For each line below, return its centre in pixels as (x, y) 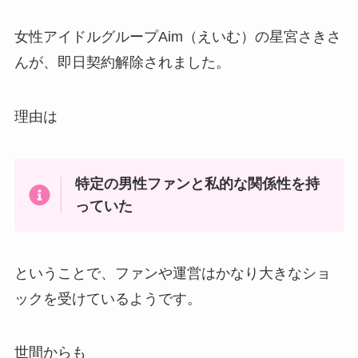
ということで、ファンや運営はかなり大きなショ (172, 273)
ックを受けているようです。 (107, 298)
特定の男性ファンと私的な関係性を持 (198, 183)
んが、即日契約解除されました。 (122, 63)
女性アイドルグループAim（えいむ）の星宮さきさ (177, 37)
